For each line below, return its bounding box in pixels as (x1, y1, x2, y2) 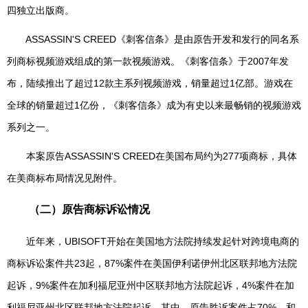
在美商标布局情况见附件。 (7, 173, 122, 184)
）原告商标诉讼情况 (51, 203, 150, 215)
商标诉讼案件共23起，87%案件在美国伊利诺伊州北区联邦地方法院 (7, 258, 297, 269)
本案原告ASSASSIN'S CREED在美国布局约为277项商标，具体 (7, 151, 297, 162)
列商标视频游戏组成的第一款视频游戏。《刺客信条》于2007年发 (7, 56, 289, 67)
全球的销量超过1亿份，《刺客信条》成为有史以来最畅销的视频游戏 (7, 100, 301, 111)
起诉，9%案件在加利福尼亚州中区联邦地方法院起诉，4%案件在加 (7, 280, 294, 291)
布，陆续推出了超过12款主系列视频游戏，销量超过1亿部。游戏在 (7, 78, 293, 89)
